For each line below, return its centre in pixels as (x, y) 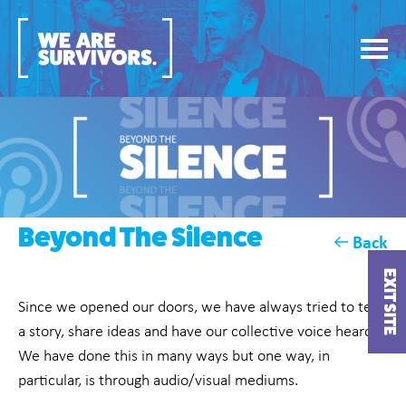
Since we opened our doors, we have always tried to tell (198, 307)
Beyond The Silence (140, 238)
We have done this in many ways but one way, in (174, 356)
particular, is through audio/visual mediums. (158, 380)
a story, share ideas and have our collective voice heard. (197, 331)
